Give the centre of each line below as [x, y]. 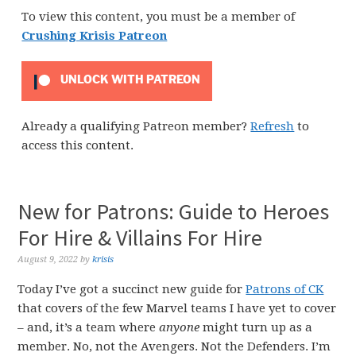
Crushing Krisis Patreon [95, 36]
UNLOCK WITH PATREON [129, 80]
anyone [180, 327]
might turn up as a [256, 327]
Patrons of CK [285, 289]
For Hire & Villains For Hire [140, 238]
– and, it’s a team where [89, 327]
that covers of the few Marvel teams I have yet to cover [177, 308]
